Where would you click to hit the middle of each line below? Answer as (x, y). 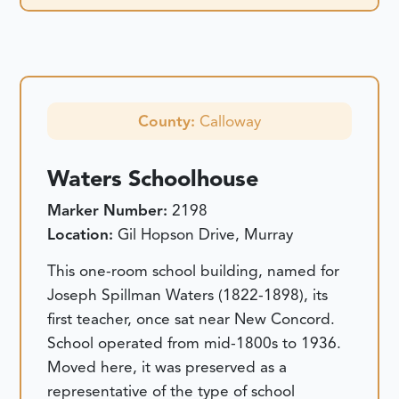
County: (169, 121)
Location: (83, 234)
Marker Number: (110, 210)
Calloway (230, 121)
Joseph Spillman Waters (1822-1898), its (188, 295)
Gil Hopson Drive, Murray (206, 234)
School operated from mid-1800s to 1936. (195, 343)
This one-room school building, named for (194, 271)
